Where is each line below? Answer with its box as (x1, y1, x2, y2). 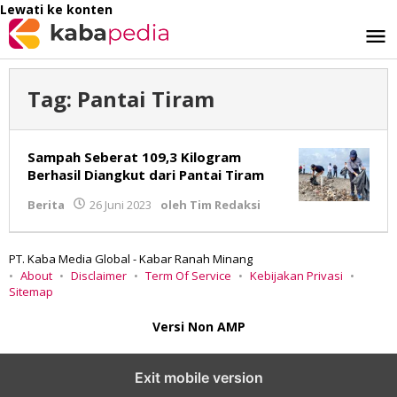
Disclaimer (71, 268, 127, 284)
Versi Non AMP (152, 318, 245, 335)
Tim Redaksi (190, 197, 261, 213)
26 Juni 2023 (90, 197, 152, 213)
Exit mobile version (134, 369, 263, 386)
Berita (27, 197, 65, 213)
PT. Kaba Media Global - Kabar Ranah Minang (9, 251, 253, 267)
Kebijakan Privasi (250, 268, 343, 284)
